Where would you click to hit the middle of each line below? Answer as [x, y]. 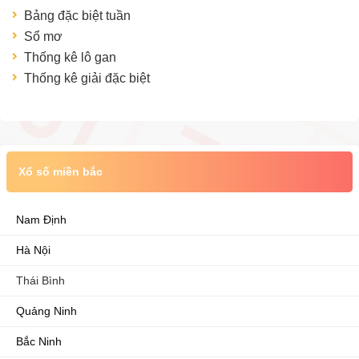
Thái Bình [40, 280]
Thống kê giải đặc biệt [87, 78]
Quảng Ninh [46, 311]
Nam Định [41, 220]
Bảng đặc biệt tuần [77, 16]
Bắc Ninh [39, 341]
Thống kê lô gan [70, 57]
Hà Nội [33, 250]
